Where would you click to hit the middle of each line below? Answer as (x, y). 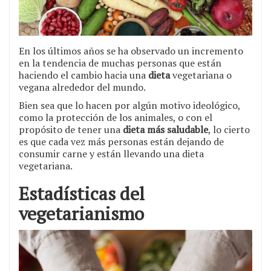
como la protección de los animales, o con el (116, 117)
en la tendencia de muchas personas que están (120, 63)
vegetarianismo (81, 213)
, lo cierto (229, 129)
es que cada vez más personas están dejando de (121, 141)
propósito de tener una (71, 129)
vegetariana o (201, 75)
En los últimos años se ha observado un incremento (131, 51)
